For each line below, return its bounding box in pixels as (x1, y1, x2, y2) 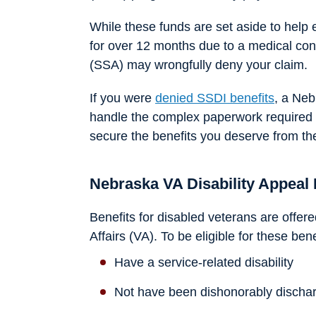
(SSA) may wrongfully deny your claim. (90, 58, 308, 72)
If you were (90, 91, 155, 105)
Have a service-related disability (114, 255, 293, 269)
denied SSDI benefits (155, 91, 274, 105)
